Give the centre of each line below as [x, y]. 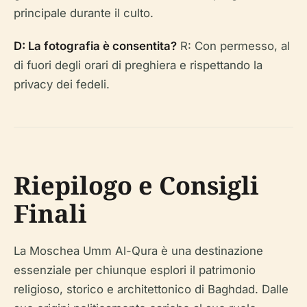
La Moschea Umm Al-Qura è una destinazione [138, 251]
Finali [50, 214]
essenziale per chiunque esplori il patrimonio [135, 270]
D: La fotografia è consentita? [95, 46]
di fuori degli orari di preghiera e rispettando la [138, 65]
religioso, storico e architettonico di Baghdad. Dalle [151, 290]
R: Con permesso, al [233, 46]
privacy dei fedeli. [62, 85]
